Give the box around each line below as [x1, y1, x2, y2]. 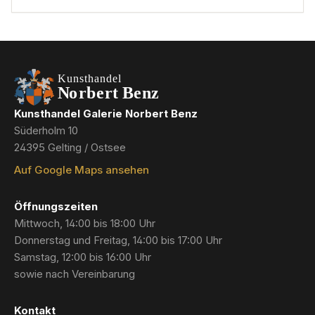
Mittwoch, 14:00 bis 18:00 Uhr [14, 217, 155, 230]
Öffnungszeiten [14, 200, 98, 213]
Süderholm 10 [14, 124, 78, 137]
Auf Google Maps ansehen [14, 163, 149, 176]
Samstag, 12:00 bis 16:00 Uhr [14, 250, 151, 264]
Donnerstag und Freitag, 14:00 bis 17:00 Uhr [14, 233, 222, 247]
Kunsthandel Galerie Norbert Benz [14, 107, 198, 120]
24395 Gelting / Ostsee [14, 141, 126, 154]
